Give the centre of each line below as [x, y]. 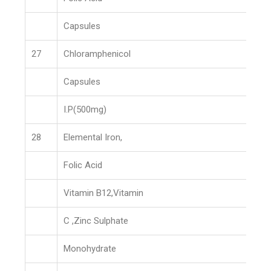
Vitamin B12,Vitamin [104, 193]
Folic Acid [83, 165]
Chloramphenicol [97, 54]
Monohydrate [90, 249]
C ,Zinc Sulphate [96, 221]
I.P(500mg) [85, 109]
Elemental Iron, [93, 137]
